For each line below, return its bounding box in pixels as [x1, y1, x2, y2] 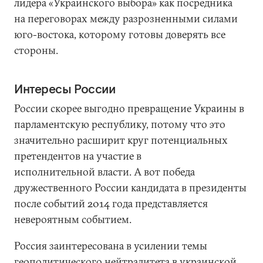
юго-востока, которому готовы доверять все [14, 28, 225, 41]
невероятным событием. [14, 213, 131, 226]
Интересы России [14, 80, 116, 97]
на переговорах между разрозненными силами [14, 12, 238, 25]
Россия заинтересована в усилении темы [14, 239, 207, 252]
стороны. [14, 43, 58, 57]
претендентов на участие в [14, 149, 141, 163]
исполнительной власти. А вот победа [14, 165, 195, 178]
